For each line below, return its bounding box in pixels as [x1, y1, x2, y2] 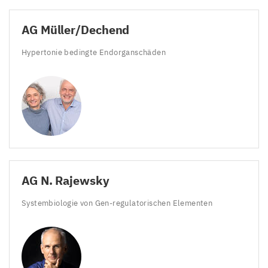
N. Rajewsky [37, 172, 109, 188]
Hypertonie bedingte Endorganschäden [22, 47, 168, 57]
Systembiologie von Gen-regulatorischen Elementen [22, 197, 215, 208]
